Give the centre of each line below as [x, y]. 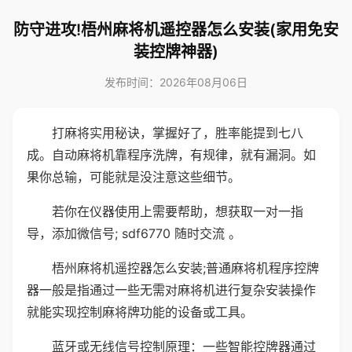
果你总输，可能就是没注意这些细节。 [134, 177]
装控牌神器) [176, 52]
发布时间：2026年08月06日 [176, 82]
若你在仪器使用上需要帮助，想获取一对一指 [178, 211]
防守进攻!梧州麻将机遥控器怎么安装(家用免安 [176, 30]
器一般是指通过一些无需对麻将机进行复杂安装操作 [171, 290]
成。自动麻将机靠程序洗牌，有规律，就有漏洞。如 [171, 155]
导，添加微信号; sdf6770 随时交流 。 [134, 233]
